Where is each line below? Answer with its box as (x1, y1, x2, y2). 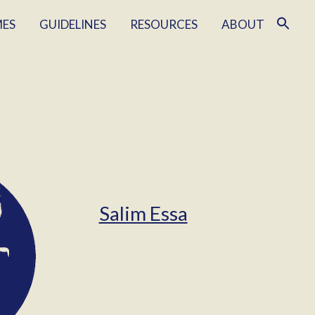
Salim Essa (98, 201, 188, 226)
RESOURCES (130, 16, 198, 32)
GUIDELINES (39, 16, 106, 32)
